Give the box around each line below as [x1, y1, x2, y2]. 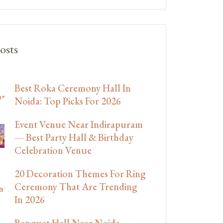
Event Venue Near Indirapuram [14, 117, 143, 131]
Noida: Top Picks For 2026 [14, 94, 121, 108]
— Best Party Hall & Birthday [14, 130, 133, 144]
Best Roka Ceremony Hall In [14, 81, 131, 95]
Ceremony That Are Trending [14, 180, 137, 193]
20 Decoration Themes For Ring [14, 167, 146, 180]
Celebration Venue [14, 143, 92, 157]
